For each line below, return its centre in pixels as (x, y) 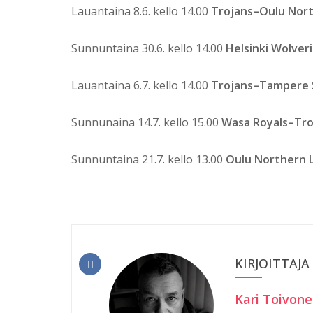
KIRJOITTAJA (272, 264)
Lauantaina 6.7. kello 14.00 (141, 86)
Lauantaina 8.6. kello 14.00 (141, 12)
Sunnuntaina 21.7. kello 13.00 (148, 160)
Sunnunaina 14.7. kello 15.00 (146, 123)
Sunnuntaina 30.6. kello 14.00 (148, 49)
